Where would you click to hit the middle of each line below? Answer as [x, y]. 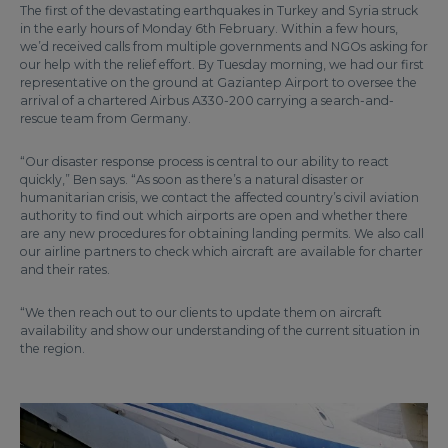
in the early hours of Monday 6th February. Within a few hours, [209, 29]
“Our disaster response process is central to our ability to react [204, 162]
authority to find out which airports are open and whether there [214, 216]
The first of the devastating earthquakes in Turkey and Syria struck [219, 11]
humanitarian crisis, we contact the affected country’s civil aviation [219, 198]
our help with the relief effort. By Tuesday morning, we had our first [222, 65]
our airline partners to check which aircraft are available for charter [221, 252]
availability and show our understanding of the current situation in [220, 331]
